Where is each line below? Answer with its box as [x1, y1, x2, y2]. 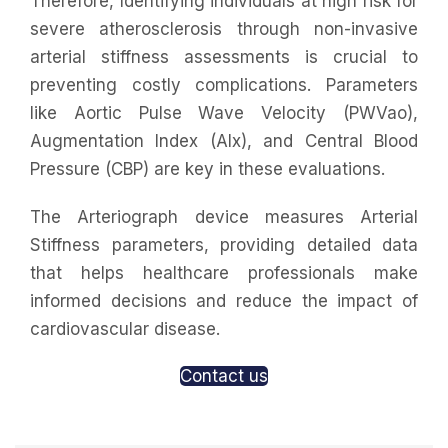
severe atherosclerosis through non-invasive [30, 19, 418, 40]
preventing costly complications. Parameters [30, 75, 418, 96]
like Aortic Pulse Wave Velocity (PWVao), [30, 103, 418, 124]
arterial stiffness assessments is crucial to [30, 47, 418, 68]
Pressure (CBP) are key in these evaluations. [30, 159, 385, 180]
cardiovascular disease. [30, 319, 220, 340]
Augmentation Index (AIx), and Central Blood [30, 131, 418, 152]
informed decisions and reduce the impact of [30, 291, 418, 312]
